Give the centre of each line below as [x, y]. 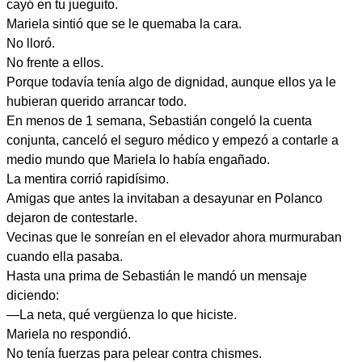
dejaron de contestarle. [72, 218]
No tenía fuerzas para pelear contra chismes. [134, 354]
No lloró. [31, 43]
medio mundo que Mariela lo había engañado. [138, 160]
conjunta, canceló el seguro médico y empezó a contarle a [173, 140]
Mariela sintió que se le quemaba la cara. [124, 24]
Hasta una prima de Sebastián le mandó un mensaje [157, 276]
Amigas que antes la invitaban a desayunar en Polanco [164, 198]
